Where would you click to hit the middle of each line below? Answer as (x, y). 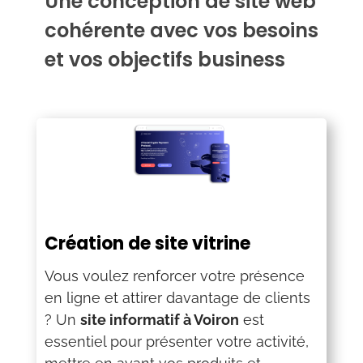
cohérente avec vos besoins (181, 30)
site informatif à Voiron (159, 319)
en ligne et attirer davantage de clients (177, 297)
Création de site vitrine (147, 243)
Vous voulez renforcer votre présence (174, 275)
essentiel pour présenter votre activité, (176, 341)
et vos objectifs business (164, 60)
